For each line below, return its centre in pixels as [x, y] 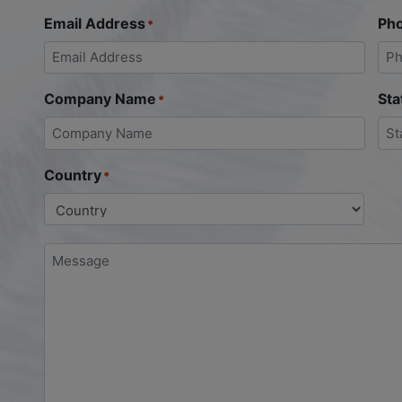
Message [75, 249]
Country [73, 175]
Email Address [95, 23]
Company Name [100, 99]
